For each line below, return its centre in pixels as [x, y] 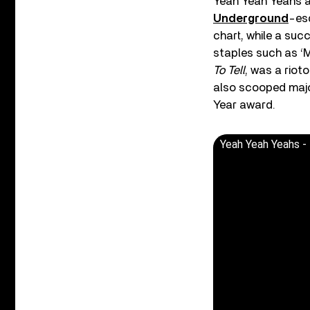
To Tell [229, 70]
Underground [251, 18]
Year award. [244, 105]
